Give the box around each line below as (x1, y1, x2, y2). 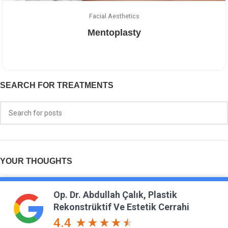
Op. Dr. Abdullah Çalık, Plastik (53, 189, 177, 200)
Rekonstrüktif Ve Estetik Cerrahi (53, 202, 189, 212)
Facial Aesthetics (89, 12, 139, 20)
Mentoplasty (87, 27, 141, 38)
